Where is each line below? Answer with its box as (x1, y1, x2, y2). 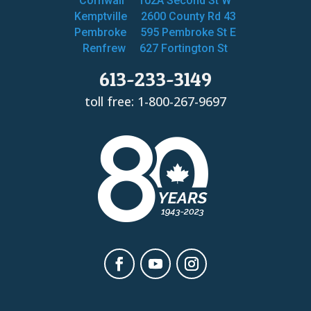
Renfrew (83, 41, 126, 55)
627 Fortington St (140, 41, 228, 55)
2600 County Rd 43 (141, 9, 237, 23)
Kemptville (74, 9, 128, 23)
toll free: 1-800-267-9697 (84, 92, 226, 110)
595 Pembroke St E (140, 25, 237, 39)
